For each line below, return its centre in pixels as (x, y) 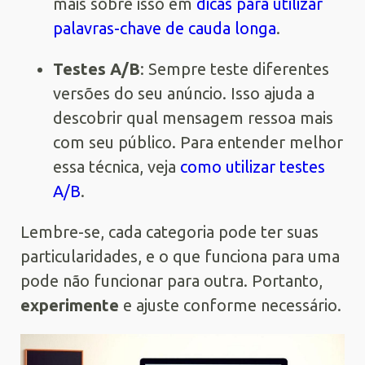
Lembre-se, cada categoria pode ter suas (169, 231)
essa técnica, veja (117, 166)
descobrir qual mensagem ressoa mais (193, 117)
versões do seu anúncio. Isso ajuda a (184, 93)
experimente (70, 305)
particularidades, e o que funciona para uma (180, 256)
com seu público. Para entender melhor (198, 142)
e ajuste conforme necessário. (230, 305)
